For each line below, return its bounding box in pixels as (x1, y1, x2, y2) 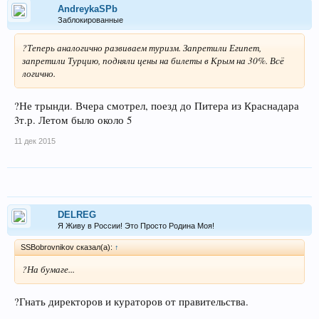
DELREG (58, 209, 96, 220)
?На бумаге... (22, 262, 75, 276)
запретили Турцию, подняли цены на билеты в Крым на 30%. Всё (22, 54, 284, 68)
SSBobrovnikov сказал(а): (21, 242, 115, 251)
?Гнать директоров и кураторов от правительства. (14, 294, 249, 308)
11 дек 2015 (14, 136, 56, 145)
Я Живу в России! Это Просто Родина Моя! (58, 221, 214, 230)
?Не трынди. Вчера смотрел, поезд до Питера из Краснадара (14, 98, 299, 113)
